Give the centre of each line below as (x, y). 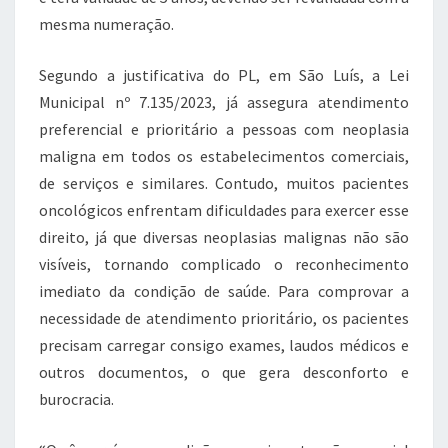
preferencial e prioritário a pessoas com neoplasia (224, 129)
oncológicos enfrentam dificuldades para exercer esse (224, 210)
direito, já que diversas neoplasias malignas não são (224, 237)
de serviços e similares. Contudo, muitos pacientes (224, 183)
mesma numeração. (106, 24)
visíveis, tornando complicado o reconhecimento (224, 264)
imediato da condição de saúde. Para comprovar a (224, 291)
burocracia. (76, 399)
